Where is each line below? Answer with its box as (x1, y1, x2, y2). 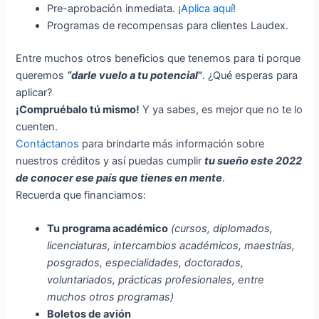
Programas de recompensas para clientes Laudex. (47, 19, 289, 33)
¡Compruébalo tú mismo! (16, 103, 140, 117)
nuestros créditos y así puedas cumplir (16, 155, 205, 168)
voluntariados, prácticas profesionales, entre (47, 273, 265, 287)
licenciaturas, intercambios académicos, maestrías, (47, 239, 296, 253)
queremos (16, 69, 68, 83)
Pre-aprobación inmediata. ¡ (47, 2, 182, 16)
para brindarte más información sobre (79, 137, 265, 151)
